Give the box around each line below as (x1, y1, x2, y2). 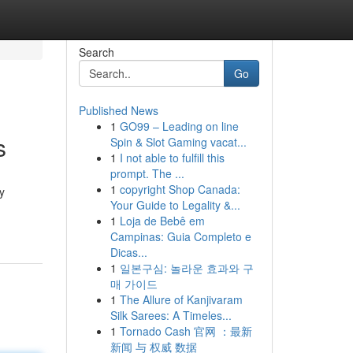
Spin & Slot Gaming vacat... (110, 134, 247, 150)
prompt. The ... (110, 165, 184, 181)
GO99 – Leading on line (119, 118, 239, 134)
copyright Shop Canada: (119, 181, 240, 197)
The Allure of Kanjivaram (119, 292, 243, 307)
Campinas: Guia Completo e (110, 229, 251, 244)
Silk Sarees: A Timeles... (110, 307, 232, 323)
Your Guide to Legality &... (110, 197, 240, 213)
